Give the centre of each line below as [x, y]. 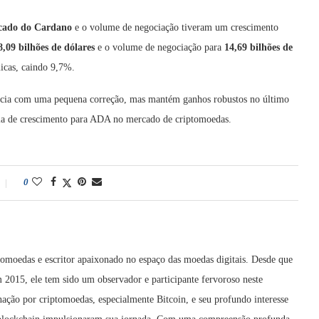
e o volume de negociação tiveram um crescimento [175, 27]
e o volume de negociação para [159, 47]
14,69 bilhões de [258, 47]
